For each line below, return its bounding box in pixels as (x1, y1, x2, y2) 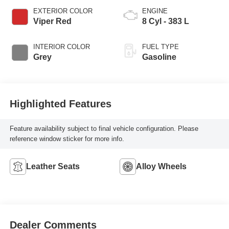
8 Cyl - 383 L (142, 16, 189, 26)
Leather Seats (26, 162, 80, 171)
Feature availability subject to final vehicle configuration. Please (9, 125, 198, 133)
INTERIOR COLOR (33, 42, 90, 51)
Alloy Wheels (136, 162, 187, 171)
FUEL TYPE (142, 42, 179, 51)
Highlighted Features (9, 98, 111, 110)
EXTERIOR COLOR (33, 7, 93, 15)
